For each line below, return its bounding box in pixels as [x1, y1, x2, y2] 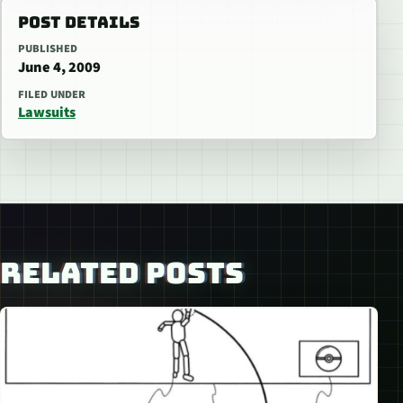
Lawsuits [18, 103, 76, 123]
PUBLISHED [18, 40, 77, 58]
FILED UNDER [18, 86, 85, 103]
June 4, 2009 [18, 57, 101, 79]
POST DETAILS [18, 12, 139, 33]
